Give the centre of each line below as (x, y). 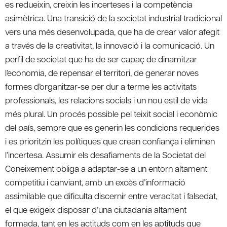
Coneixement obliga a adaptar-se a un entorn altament (106, 168)
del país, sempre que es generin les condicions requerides (112, 127)
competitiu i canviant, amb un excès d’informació (95, 182)
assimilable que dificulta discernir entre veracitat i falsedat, (111, 195)
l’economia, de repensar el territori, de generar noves (102, 72)
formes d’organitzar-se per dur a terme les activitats (101, 86)
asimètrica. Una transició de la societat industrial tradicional (113, 17)
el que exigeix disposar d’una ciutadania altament (96, 209)
